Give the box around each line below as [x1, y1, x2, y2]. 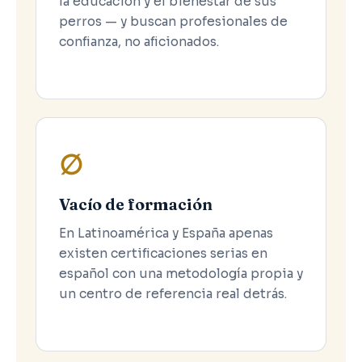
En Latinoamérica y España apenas [59, 225, 273, 241]
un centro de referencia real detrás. [59, 285, 287, 301]
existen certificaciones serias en [59, 245, 267, 261]
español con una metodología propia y [59, 265, 303, 281]
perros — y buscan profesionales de [59, 14, 288, 29]
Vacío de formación [59, 194, 213, 214]
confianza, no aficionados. [59, 34, 219, 49]
